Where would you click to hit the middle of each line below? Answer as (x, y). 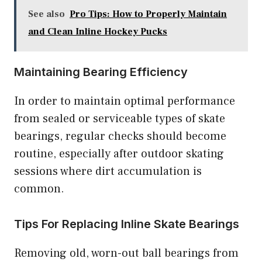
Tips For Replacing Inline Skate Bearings (127, 224)
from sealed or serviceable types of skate (120, 119)
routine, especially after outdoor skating (119, 154)
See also (46, 14)
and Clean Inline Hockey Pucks (98, 32)
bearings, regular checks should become (120, 137)
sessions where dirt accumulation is (108, 172)
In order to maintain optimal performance (125, 101)
